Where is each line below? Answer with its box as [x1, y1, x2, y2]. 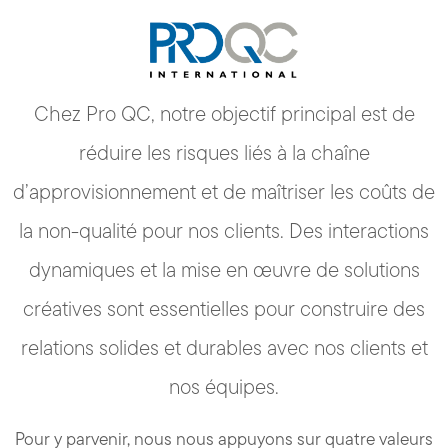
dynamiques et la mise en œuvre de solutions [28, 255, 420, 284]
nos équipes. [169, 372, 279, 401]
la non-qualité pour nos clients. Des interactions [19, 216, 429, 245]
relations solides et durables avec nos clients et [20, 333, 428, 362]
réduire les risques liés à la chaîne [78, 138, 370, 167]
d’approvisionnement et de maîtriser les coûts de [13, 177, 435, 206]
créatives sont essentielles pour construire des [23, 294, 425, 323]
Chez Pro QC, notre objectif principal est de [33, 99, 415, 128]
